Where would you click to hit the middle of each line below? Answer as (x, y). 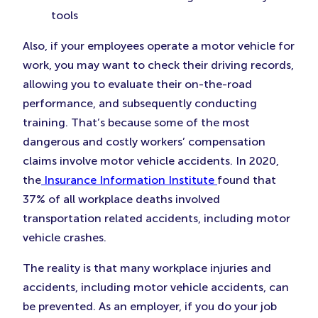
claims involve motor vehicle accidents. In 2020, (151, 161)
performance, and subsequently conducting (140, 104)
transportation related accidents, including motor (157, 219)
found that (247, 180)
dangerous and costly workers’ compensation (144, 142)
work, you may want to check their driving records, (158, 65)
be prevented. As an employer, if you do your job (150, 307)
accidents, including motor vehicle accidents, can (156, 287)
